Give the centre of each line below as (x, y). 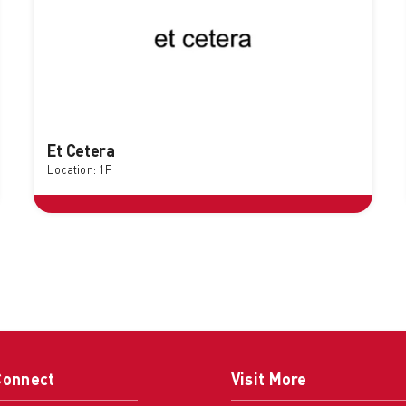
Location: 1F (80, 171)
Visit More (269, 381)
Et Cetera (81, 153)
